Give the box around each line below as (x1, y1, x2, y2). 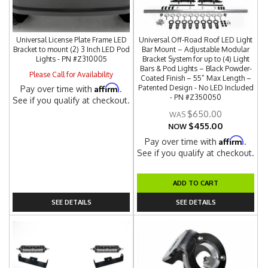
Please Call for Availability (29, 70, 114, 79)
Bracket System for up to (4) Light (142, 54, 249, 63)
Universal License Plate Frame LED (16, 35, 127, 44)
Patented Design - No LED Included (138, 83, 254, 92)
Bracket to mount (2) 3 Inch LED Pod (13, 45, 130, 54)
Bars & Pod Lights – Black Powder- (139, 64, 252, 73)
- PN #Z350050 (170, 93, 222, 102)
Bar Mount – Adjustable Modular (142, 45, 250, 54)
